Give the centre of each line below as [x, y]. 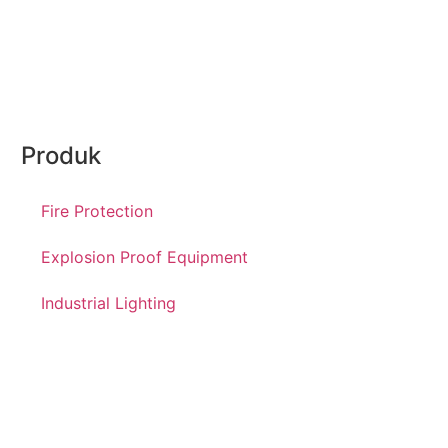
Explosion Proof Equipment [144, 257]
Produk [60, 156]
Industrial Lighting [108, 303]
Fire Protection [96, 211]
